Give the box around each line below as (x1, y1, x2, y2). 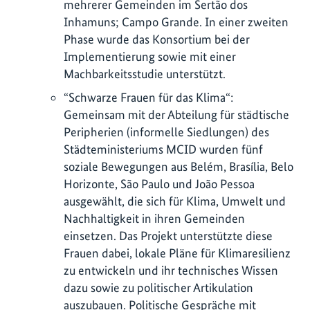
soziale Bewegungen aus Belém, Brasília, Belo (64, 158, 293, 174)
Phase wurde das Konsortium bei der (64, 31, 250, 46)
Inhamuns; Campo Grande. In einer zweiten (64, 14, 289, 29)
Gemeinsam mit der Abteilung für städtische (64, 107, 289, 122)
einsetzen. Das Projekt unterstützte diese (64, 228, 273, 243)
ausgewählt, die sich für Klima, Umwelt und (64, 193, 286, 208)
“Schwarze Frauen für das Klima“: (64, 89, 233, 104)
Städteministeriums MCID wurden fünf (64, 141, 263, 156)
